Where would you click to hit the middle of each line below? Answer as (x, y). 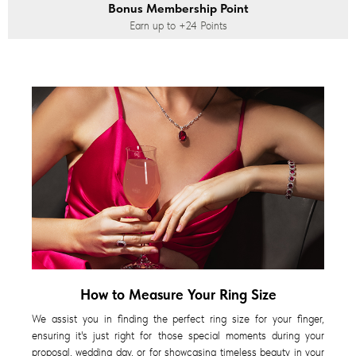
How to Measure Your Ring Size (178, 294)
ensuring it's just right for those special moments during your (178, 336)
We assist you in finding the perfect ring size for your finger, (178, 319)
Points (212, 26)
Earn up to (154, 26)
